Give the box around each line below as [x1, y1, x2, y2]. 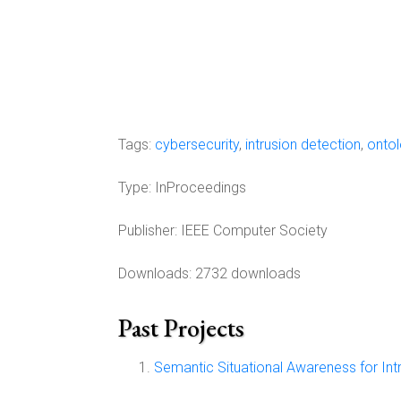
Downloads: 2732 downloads [118, 265, 301, 282]
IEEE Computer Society [181, 222, 328, 239]
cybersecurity [155, 136, 239, 153]
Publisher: [118, 222, 177, 239]
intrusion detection [245, 136, 361, 153]
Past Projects [118, 311, 244, 344]
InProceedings [151, 179, 246, 196]
